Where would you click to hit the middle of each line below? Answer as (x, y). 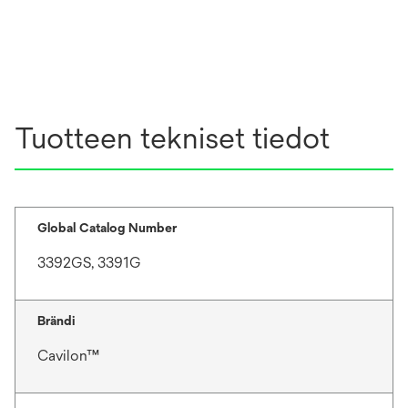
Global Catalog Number (107, 227)
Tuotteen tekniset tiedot (172, 138)
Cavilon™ (68, 355)
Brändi (56, 320)
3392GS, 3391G (89, 262)
